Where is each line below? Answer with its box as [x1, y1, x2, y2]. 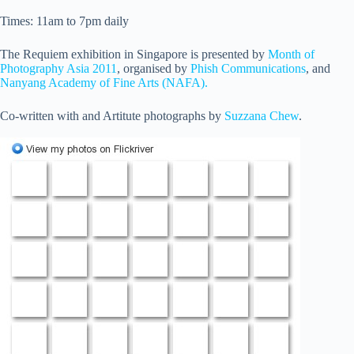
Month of [268, 47, 314, 62]
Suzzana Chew [224, 109, 299, 123]
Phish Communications [190, 62, 306, 76]
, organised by [117, 62, 190, 76]
